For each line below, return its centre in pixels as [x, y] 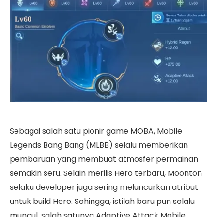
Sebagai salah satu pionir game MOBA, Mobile [96, 131]
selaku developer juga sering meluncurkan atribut [104, 187]
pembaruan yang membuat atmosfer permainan [104, 159]
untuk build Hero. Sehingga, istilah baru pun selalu [102, 201]
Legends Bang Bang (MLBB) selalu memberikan [99, 145]
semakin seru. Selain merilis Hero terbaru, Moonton [106, 173]
